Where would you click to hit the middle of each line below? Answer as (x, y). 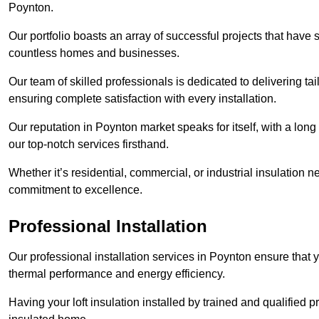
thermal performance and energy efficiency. (117, 274)
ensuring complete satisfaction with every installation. (142, 99)
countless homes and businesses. (94, 53)
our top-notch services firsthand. (89, 145)
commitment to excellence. (75, 190)
